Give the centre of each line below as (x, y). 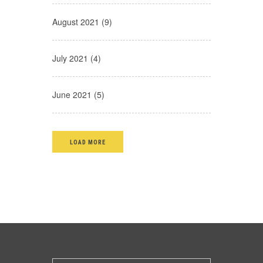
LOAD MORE (88, 142)
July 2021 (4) (77, 58)
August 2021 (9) (82, 22)
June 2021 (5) (78, 95)
